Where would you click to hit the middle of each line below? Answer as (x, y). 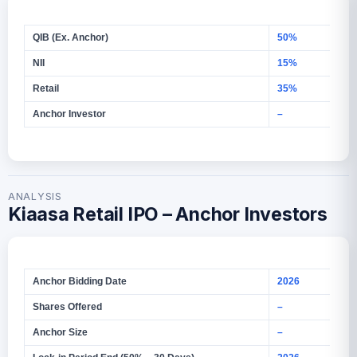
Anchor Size (60, 332)
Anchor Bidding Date (80, 281)
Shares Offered (67, 306)
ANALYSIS (35, 196)
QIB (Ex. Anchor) (71, 37)
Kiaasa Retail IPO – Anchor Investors (168, 214)
